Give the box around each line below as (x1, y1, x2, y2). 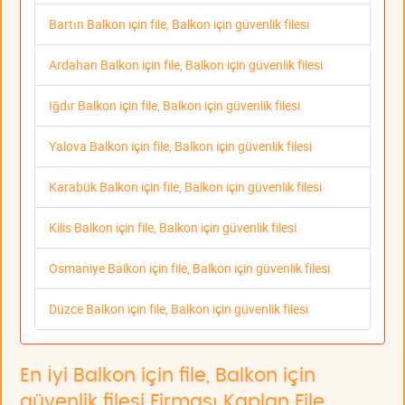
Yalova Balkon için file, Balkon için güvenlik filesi (49, 137, 312, 155)
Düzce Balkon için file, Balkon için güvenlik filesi (49, 300, 308, 318)
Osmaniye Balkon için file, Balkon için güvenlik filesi (49, 259, 330, 278)
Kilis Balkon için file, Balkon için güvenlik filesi (49, 219, 297, 237)
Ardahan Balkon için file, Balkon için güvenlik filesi (49, 56, 323, 74)
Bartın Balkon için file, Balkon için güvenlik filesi (49, 15, 309, 33)
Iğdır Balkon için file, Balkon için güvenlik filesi (49, 97, 300, 115)
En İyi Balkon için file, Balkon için (20, 366, 316, 386)
